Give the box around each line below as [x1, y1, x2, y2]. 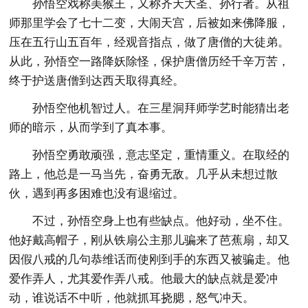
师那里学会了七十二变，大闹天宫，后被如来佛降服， [9, 16, 290, 30]
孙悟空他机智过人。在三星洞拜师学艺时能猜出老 [32, 101, 290, 115]
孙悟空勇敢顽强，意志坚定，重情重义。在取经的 [32, 148, 290, 162]
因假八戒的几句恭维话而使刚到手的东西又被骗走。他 [9, 252, 290, 266]
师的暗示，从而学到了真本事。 [9, 120, 173, 134]
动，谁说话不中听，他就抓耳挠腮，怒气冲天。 [9, 291, 255, 305]
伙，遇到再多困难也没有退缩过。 [9, 186, 185, 200]
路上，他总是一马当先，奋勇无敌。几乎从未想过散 [9, 167, 278, 181]
